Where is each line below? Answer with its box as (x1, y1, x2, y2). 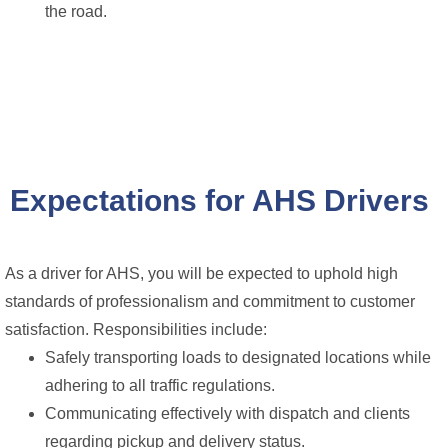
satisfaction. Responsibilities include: (5, 320, 267, 338)
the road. (45, 2, 107, 20)
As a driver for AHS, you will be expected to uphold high (5, 264, 398, 282)
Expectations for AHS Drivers (9, 183, 429, 217)
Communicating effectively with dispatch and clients (45, 404, 410, 422)
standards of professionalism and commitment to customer (5, 292, 415, 310)
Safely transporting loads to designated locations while (45, 348, 431, 366)
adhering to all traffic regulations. (45, 376, 275, 394)
